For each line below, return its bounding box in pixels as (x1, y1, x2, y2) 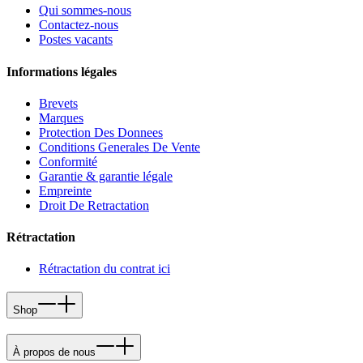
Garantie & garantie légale (39, 169, 173, 183)
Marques (39, 110, 83, 125)
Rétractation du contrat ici (39, 262, 170, 276)
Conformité (39, 154, 97, 169)
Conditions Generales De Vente (39, 139, 200, 154)
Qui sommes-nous (39, 3, 131, 18)
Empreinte (39, 183, 92, 198)
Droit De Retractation (39, 198, 149, 212)
